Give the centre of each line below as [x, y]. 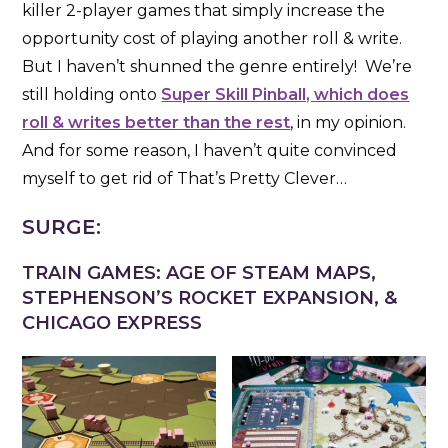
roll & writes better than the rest [156, 123]
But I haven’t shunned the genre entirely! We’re [217, 67]
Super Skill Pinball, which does [285, 95]
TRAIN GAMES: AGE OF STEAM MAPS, [199, 273]
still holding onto [92, 95]
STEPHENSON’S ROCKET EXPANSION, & [210, 298]
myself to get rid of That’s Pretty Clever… [185, 179]
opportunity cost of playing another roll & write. [214, 39]
